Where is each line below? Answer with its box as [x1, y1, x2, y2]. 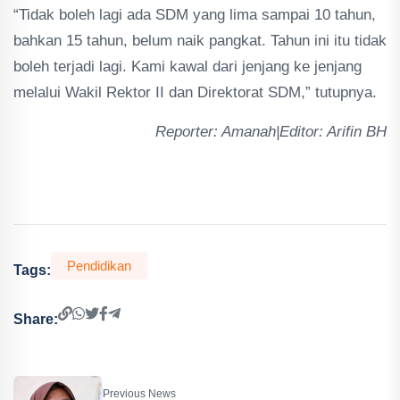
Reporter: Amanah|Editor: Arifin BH [155, 123, 387, 140]
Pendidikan [67, 258, 131, 273]
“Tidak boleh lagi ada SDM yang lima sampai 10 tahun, [13, 6, 376, 23]
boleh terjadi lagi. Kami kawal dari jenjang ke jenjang [13, 58, 362, 75]
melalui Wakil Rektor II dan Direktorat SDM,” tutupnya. [13, 84, 377, 101]
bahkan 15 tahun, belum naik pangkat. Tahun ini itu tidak [13, 32, 387, 49]
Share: [13, 311, 58, 327]
